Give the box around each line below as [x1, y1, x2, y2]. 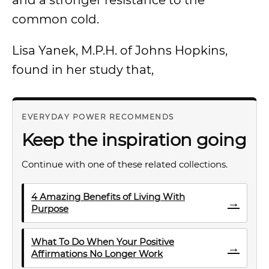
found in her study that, [12, 62, 154, 77]
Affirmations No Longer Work [31, 248, 163, 259]
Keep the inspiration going [22, 129, 247, 150]
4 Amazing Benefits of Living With [31, 191, 185, 202]
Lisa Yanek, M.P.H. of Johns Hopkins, [12, 43, 228, 58]
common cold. [12, 12, 99, 26]
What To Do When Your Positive [31, 236, 174, 247]
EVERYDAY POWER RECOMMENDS [22, 112, 174, 121]
